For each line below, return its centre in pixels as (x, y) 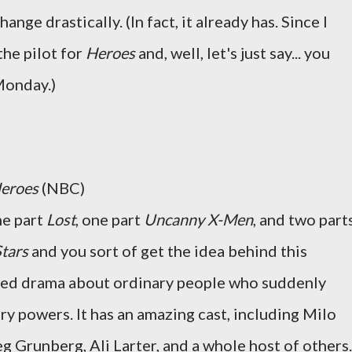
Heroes (110, 53)
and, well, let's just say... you (233, 53)
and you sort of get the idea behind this (168, 251)
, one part (110, 219)
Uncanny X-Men (198, 219)
